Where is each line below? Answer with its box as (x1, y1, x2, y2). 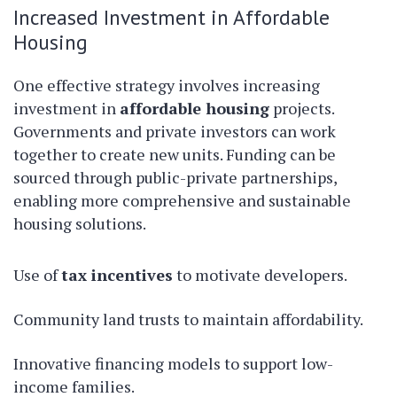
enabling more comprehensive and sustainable (13, 190, 351, 212)
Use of (13, 264, 61, 286)
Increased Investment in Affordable (13, 4, 330, 31)
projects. (269, 97, 334, 120)
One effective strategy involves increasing (13, 74, 320, 97)
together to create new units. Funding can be (13, 144, 336, 166)
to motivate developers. (173, 264, 347, 286)
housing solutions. (13, 213, 146, 235)
